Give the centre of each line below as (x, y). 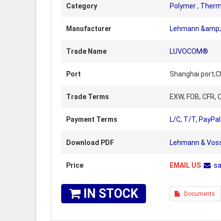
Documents (197, 194)
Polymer (183, 6)
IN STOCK (109, 194)
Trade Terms (88, 97)
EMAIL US (185, 165)
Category (82, 6)
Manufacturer (89, 29)
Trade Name (86, 51)
